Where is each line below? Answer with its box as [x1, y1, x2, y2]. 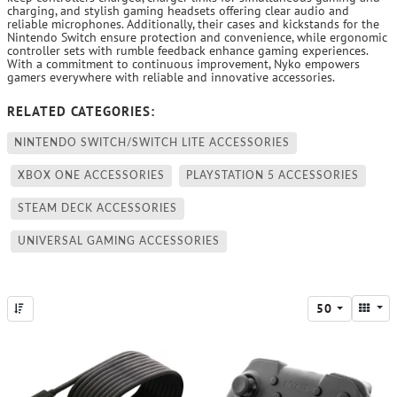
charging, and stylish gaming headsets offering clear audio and [7, 3, 349, 19]
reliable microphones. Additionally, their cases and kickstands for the [7, 16, 379, 32]
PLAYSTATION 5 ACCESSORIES [186, 170, 359, 181]
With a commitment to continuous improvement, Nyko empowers [7, 56, 360, 72]
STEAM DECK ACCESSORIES [18, 203, 177, 214]
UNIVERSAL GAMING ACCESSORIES [18, 236, 220, 246]
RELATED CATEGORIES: [7, 103, 155, 120]
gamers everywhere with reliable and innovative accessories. [7, 69, 335, 85]
